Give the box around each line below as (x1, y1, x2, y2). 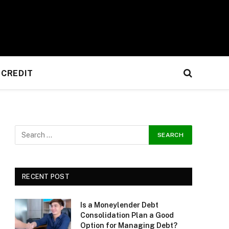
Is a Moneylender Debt (80, 201, 158, 209)
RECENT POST (22, 173, 70, 180)
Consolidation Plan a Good (80, 211, 174, 219)
